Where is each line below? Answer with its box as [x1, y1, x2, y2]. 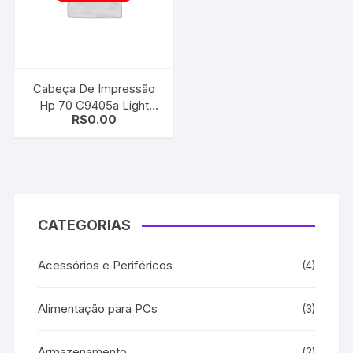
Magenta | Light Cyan [35, 113, 152, 129]
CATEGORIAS [38, 216, 132, 233]
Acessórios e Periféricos [38, 257, 173, 273]
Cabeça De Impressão [32, 80, 155, 96]
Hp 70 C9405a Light [39, 97, 149, 113]
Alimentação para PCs [38, 300, 158, 316]
